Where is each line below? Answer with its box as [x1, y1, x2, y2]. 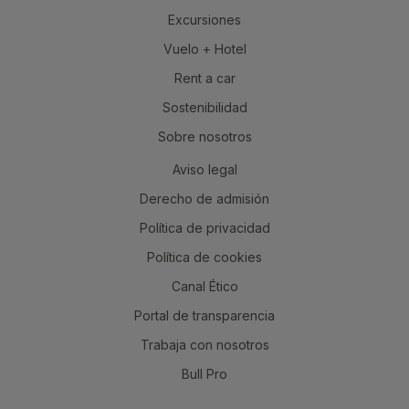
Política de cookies [147, 249, 262, 266]
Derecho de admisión [140, 191, 269, 207]
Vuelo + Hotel [163, 41, 246, 58]
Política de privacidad [139, 220, 270, 236]
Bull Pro [182, 366, 227, 383]
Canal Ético [171, 278, 238, 295]
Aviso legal [172, 162, 237, 178]
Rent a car [173, 70, 236, 87]
